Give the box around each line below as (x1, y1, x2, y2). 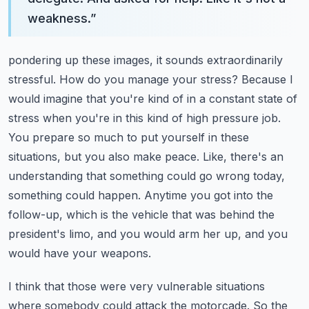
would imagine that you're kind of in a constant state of (8, 92, 297, 106)
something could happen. (8, 188, 141, 202)
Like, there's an (203, 150, 283, 163)
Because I (241, 72, 293, 86)
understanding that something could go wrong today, (8, 169, 285, 183)
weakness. (28, 11, 90, 26)
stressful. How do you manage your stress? (8, 72, 238, 86)
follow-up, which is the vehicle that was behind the (8, 208, 275, 221)
